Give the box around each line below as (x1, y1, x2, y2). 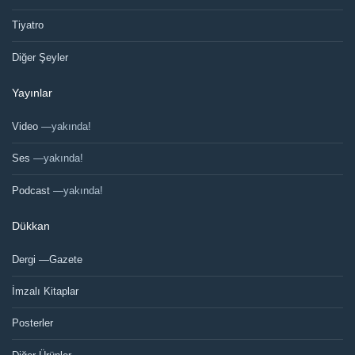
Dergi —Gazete (12, 254, 82, 266)
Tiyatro (12, 19, 44, 32)
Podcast (12, 184, 53, 197)
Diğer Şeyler (12, 51, 68, 63)
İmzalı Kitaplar (12, 285, 78, 298)
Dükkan (12, 219, 50, 232)
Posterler (12, 317, 53, 330)
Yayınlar (12, 86, 52, 99)
